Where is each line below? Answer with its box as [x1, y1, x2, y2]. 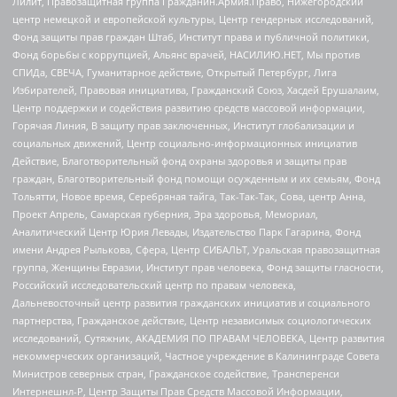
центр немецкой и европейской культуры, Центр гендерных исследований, [12, 12, 374, 27]
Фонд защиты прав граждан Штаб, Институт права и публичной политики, [12, 30, 370, 44]
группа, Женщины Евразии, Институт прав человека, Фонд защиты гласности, [12, 261, 384, 275]
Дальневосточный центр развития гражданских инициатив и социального [12, 296, 370, 310]
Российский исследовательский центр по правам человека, [12, 278, 296, 292]
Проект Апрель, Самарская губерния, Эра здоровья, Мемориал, [12, 207, 318, 222]
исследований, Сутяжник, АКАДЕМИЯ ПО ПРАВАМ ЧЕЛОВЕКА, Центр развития [12, 331, 385, 346]
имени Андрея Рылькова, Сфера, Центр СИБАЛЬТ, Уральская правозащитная [12, 243, 380, 257]
